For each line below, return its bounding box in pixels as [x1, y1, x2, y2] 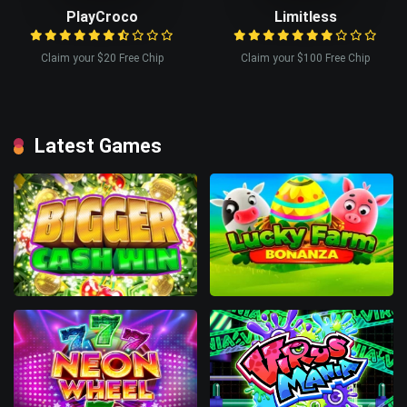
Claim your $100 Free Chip [241, 51, 370, 65]
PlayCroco [65, 7, 138, 25]
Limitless [273, 7, 337, 25]
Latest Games [35, 134, 162, 157]
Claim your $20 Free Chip [40, 51, 164, 65]
